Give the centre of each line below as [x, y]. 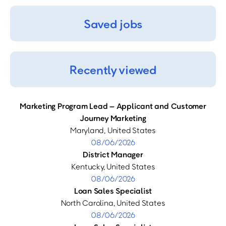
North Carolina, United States [113, 203]
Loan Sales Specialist [113, 191]
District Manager [113, 154]
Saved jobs [113, 23]
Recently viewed [113, 69]
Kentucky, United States [113, 166]
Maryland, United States [113, 130]
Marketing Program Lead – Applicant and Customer [113, 106]
